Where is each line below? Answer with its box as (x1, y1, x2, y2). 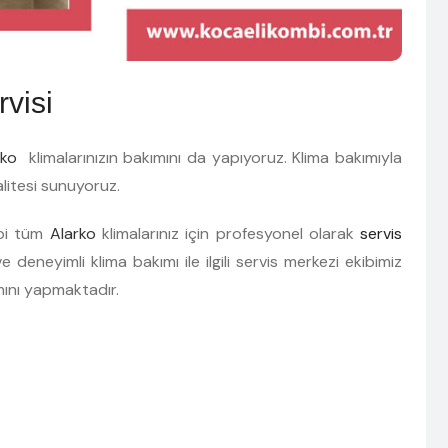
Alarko (49, 223, 102, 245)
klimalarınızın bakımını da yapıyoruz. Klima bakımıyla (28, 147, 403, 169)
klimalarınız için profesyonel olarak (101, 223, 361, 245)
